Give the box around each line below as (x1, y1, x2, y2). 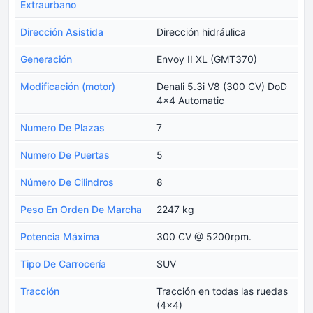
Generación (20, 53, 72, 66)
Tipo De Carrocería (20, 258, 106, 270)
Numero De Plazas (20, 122, 105, 134)
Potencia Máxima (20, 231, 99, 243)
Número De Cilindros (20, 176, 114, 189)
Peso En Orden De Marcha (20, 203, 142, 216)
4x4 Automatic (156, 94, 224, 107)
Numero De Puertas (20, 149, 110, 161)
